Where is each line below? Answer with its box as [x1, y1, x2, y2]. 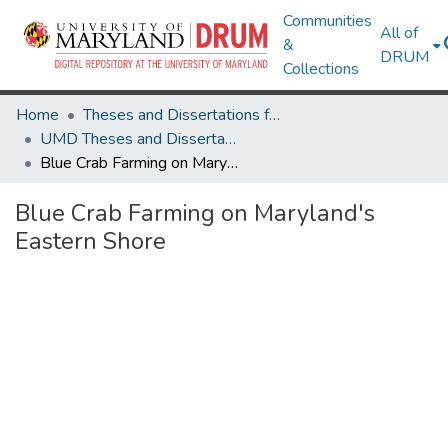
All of [380, 22, 419, 44]
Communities [283, 10, 373, 32]
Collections [283, 58, 360, 80]
